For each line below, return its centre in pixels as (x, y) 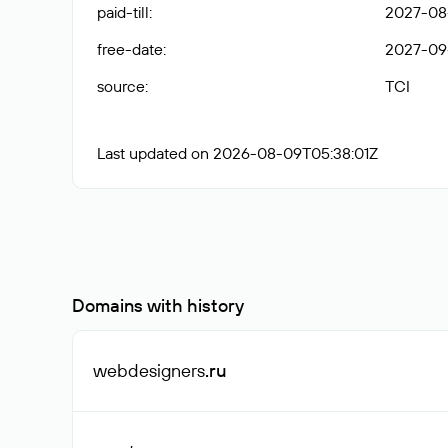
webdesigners (149, 370)
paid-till (123, 12)
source (121, 86)
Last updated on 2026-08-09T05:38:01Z (237, 153)
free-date (130, 49)
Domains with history (158, 305)
